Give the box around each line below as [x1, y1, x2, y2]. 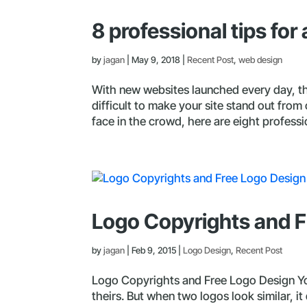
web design [238, 54, 283, 65]
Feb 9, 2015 [132, 245, 177, 256]
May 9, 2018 [132, 54, 181, 65]
